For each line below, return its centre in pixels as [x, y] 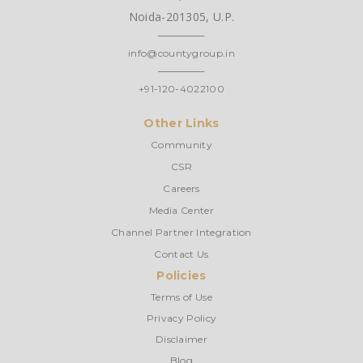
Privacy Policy [181, 318]
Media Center [181, 210]
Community [181, 144]
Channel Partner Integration [181, 232]
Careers [181, 188]
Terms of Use [181, 297]
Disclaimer [181, 339]
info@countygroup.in [181, 53]
